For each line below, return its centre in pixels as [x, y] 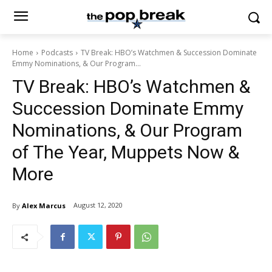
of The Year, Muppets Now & [126, 152]
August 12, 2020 [98, 205]
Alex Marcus [44, 206]
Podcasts [57, 53]
